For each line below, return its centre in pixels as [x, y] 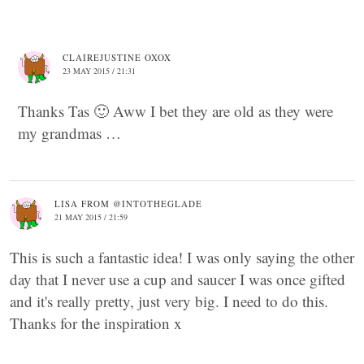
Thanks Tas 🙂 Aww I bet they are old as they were [175, 110]
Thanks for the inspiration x [96, 323]
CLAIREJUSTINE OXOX [117, 57]
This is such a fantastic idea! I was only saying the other [182, 257]
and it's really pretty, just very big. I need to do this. [169, 301]
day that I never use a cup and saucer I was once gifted [178, 279]
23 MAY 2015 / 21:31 [99, 70]
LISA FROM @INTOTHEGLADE [128, 203]
